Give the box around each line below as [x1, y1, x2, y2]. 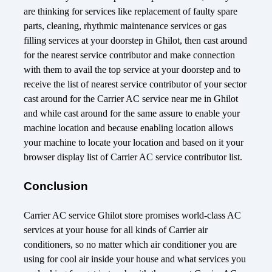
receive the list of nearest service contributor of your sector [24, 79, 246, 90]
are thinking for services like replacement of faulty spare [24, 6, 237, 17]
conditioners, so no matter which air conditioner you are [24, 239, 237, 250]
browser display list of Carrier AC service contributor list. [24, 152, 242, 163]
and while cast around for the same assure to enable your [24, 108, 240, 119]
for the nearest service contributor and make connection [24, 50, 235, 61]
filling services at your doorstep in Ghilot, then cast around [24, 35, 247, 46]
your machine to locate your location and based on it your [24, 137, 243, 148]
